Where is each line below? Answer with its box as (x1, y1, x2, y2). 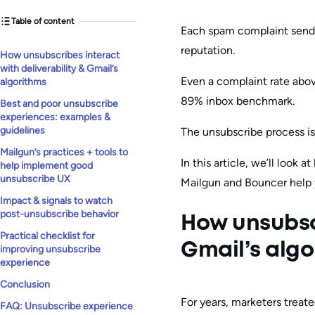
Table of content (11, 15, 75, 26)
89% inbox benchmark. (181, 94, 295, 108)
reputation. (181, 44, 238, 57)
